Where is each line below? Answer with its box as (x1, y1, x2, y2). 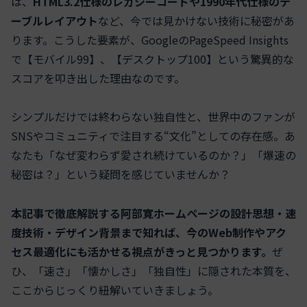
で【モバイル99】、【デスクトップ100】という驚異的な (11, 50, 294, 67)
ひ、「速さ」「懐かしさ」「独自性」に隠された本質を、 (11, 262, 296, 280)
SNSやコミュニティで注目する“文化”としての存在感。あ (11, 127, 295, 145)
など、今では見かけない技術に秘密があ (98, 12, 295, 29)
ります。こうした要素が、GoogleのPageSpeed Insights (11, 31, 288, 48)
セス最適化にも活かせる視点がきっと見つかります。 (11, 243, 272, 260)
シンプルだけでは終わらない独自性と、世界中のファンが (11, 108, 295, 125)
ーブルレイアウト (11, 12, 98, 29)
